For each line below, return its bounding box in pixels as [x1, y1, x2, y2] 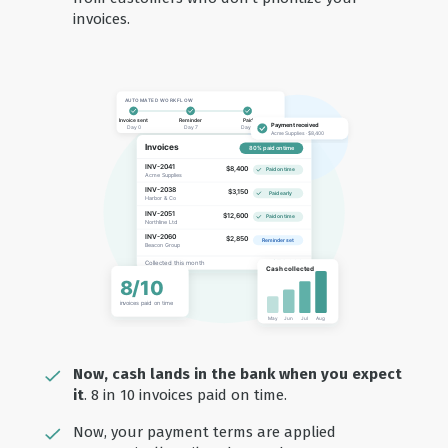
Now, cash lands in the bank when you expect [72, 364, 402, 383]
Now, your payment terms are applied [72, 422, 336, 441]
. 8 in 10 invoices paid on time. [83, 385, 287, 404]
